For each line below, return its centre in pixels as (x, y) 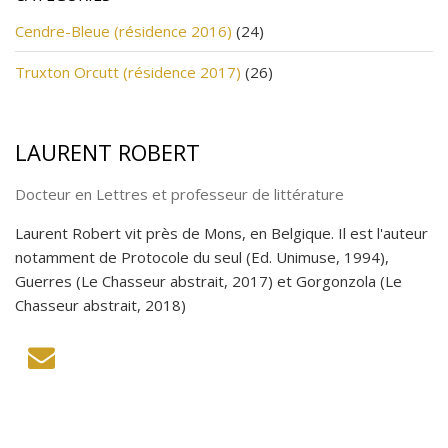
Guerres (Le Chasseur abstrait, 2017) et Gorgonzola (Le (208, 280)
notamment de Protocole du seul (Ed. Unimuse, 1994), (202, 256)
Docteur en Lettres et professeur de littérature (179, 193)
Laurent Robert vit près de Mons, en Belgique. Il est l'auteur (221, 232)
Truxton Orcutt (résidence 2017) (128, 71)
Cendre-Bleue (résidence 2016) (123, 30)
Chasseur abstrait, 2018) (100, 304)
